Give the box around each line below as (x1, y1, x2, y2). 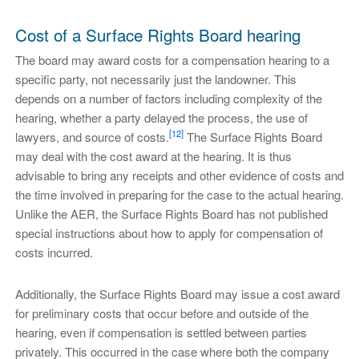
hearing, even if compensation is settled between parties (14, 323, 307, 341)
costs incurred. (14, 243, 93, 260)
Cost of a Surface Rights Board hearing (14, 22, 301, 46)
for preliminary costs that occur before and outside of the (14, 304, 309, 321)
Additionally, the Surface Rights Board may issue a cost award (14, 284, 340, 302)
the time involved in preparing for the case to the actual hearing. (14, 185, 344, 203)
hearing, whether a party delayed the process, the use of (14, 108, 308, 126)
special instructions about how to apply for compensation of (14, 224, 323, 241)
